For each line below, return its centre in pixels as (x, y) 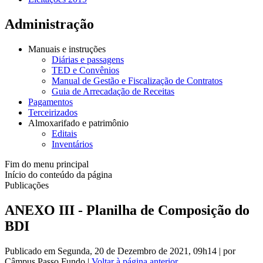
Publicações (27, 186)
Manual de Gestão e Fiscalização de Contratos (137, 81)
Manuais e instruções (67, 49)
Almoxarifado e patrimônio (78, 123)
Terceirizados (53, 113)
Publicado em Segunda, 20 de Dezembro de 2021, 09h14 (112, 251)
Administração (49, 24)
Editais (64, 134)
